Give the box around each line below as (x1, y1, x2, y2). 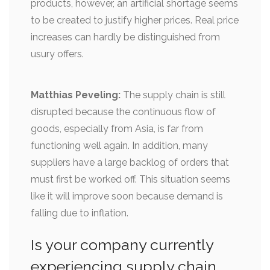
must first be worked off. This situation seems (31, 173, 230, 185)
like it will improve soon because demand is (31, 190, 223, 202)
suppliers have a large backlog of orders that (31, 156, 229, 168)
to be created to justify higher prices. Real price (31, 14, 239, 26)
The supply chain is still (121, 89, 225, 101)
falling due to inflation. (31, 207, 128, 219)
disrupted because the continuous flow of (31, 105, 216, 118)
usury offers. (31, 48, 84, 60)
